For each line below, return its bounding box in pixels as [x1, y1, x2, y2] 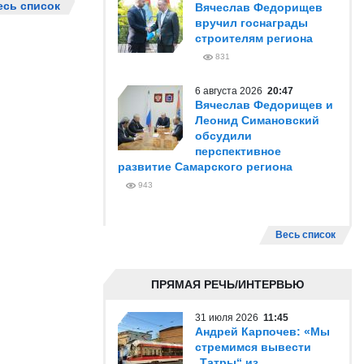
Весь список [275, 229, 336, 240]
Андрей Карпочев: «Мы [195, 325, 330, 338]
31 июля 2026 [195, 312, 263, 323]
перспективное [195, 145, 281, 158]
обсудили [195, 129, 252, 142]
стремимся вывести [195, 340, 311, 353]
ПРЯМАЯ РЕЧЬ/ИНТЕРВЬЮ [151, 278, 304, 291]
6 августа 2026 [195, 85, 267, 97]
